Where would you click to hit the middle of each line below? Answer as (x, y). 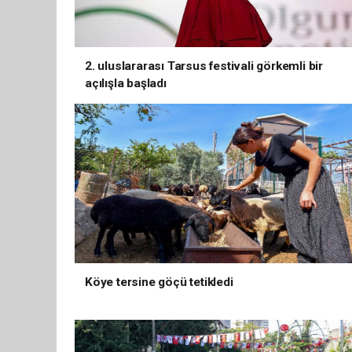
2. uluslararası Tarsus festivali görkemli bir (204, 66)
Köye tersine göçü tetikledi (159, 282)
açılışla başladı (126, 83)
